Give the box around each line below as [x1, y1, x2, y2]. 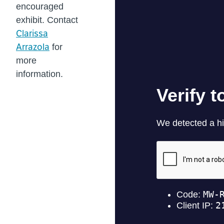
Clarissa [16, 27, 48, 39]
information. [16, 69, 63, 79]
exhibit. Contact [16, 15, 78, 25]
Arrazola [16, 41, 49, 53]
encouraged [16, 1, 63, 12]
